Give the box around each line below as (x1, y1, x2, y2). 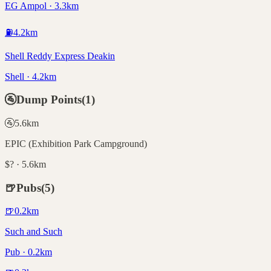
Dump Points (16, 93, 82, 106)
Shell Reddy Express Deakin (5, 50, 115, 61)
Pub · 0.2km (5, 247, 52, 258)
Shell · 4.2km (5, 71, 56, 82)
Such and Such (5, 226, 62, 237)
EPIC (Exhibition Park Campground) (5, 138, 147, 149)
